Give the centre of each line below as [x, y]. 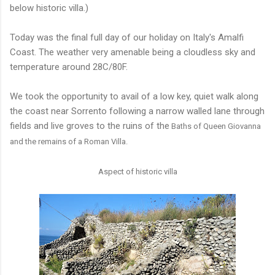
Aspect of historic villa [137, 171]
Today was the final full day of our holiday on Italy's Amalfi [127, 37]
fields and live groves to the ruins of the [90, 126]
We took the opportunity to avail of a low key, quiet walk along [134, 96]
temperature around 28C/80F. [69, 67]
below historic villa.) [49, 8]
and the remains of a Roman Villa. [69, 141]
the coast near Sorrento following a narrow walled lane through [137, 111]
